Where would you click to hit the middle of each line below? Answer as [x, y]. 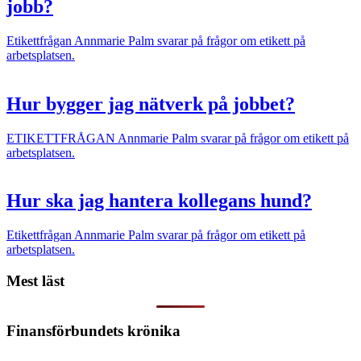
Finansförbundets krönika [93, 331]
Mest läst [35, 281]
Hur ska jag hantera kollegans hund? [159, 201]
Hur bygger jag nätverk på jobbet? [151, 104]
